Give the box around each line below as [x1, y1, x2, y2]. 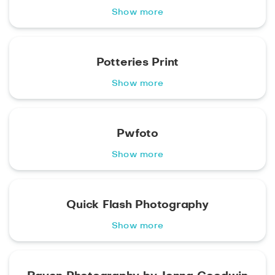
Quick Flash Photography [66, 199, 209, 211]
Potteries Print [96, 57, 179, 69]
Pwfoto [117, 128, 158, 140]
